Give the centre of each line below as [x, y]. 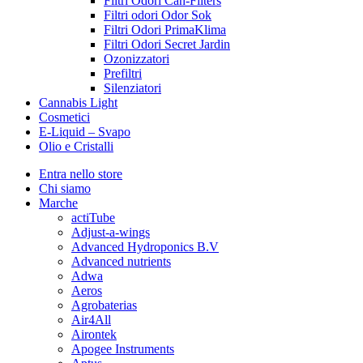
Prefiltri [123, 73]
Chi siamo [65, 188]
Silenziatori [132, 88]
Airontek [94, 334]
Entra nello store [81, 174]
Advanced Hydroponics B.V [145, 247]
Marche [58, 203]
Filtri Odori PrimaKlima [165, 30]
